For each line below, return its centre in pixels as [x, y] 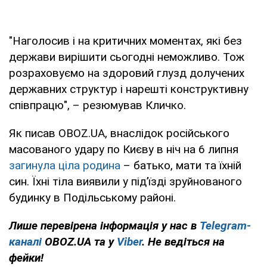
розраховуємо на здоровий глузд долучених [127, 73]
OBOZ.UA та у [79, 241]
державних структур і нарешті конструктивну [129, 89]
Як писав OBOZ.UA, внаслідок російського [119, 133]
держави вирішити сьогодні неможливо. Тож [127, 57]
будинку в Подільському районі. [92, 197]
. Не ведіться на [183, 241]
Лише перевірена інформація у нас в [104, 225]
